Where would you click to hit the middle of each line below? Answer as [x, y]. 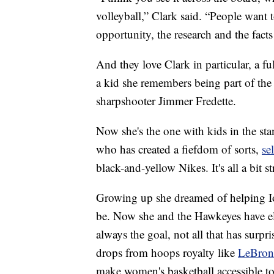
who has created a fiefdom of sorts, [179, 149]
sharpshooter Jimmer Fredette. [166, 101]
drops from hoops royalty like [167, 253]
